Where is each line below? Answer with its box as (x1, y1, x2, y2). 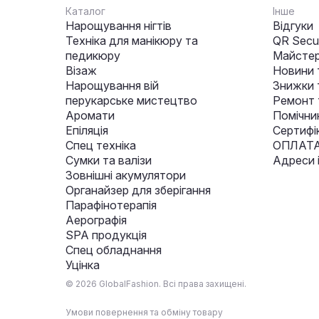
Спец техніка (66, 138, 136, 152)
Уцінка (66, 258, 100, 272)
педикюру (66, 48, 120, 63)
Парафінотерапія (66, 198, 157, 212)
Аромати (66, 108, 115, 122)
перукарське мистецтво (66, 93, 197, 108)
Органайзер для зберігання (66, 183, 211, 197)
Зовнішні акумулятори (66, 168, 186, 182)
